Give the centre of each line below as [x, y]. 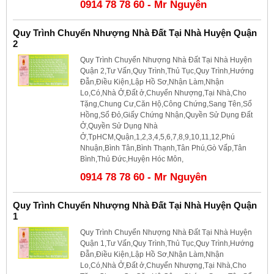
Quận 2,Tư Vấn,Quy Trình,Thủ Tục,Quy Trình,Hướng [167, 71]
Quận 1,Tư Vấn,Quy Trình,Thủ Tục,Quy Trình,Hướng [167, 243]
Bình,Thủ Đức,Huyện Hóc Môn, [132, 159]
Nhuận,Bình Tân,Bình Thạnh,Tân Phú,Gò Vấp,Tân [163, 148]
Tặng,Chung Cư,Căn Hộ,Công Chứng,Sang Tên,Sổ [166, 104]
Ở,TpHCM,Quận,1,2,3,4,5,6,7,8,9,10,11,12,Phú [157, 137]
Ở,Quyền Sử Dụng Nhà [119, 126]
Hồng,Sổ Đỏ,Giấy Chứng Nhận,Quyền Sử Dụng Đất [166, 115]
